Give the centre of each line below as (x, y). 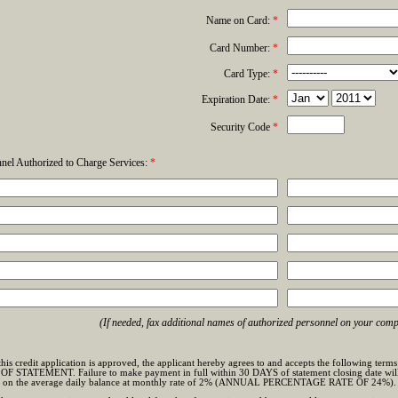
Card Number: (241, 48)
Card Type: (248, 74)
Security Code (241, 127)
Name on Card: (239, 20)
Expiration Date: (237, 99)
